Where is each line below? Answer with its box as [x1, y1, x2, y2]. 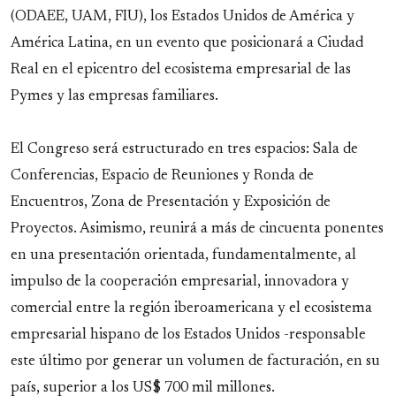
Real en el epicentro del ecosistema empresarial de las [11, 62, 351, 77]
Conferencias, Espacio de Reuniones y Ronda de [11, 168, 314, 183]
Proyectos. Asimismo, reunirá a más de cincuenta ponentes [11, 221, 384, 236]
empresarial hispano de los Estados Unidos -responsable [11, 327, 366, 342]
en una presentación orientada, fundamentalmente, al [11, 247, 356, 263]
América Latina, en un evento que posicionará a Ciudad [11, 35, 363, 50]
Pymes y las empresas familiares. [11, 88, 218, 103]
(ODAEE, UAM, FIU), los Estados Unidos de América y [11, 9, 354, 24]
